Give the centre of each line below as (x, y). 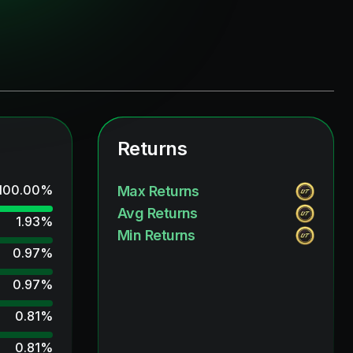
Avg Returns (158, 213)
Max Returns (158, 191)
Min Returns (156, 235)
